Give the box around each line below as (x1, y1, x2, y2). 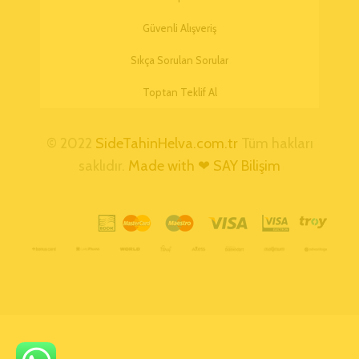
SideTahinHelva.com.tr (95, 134, 238, 152)
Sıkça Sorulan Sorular (131, 53, 228, 67)
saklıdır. (79, 156, 128, 175)
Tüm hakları (237, 134, 313, 152)
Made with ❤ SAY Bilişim (128, 156, 280, 175)
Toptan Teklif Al (142, 85, 217, 99)
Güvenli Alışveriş (143, 21, 216, 34)
